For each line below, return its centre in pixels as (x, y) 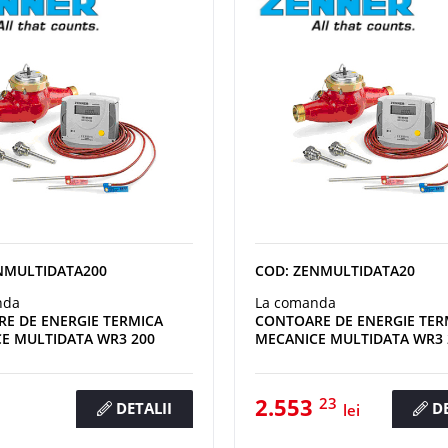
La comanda (295, 302)
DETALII (142, 407)
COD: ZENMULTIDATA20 (335, 270)
